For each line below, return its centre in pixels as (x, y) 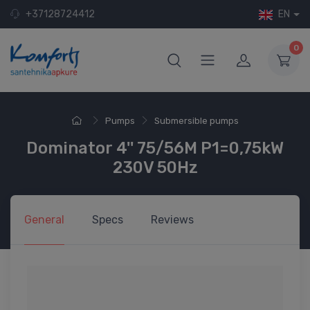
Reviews (172, 219)
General (44, 219)
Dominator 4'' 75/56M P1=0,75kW (155, 148)
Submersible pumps (196, 120)
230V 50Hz (155, 167)
